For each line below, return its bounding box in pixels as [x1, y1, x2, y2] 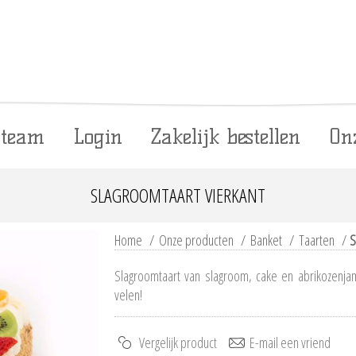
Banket [250, 230, 282, 250]
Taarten [299, 230, 335, 250]
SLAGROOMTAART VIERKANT [91, 182, 265, 208]
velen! [114, 285, 142, 304]
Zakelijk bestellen [151, 124, 300, 149]
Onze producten [159, 230, 234, 250]
